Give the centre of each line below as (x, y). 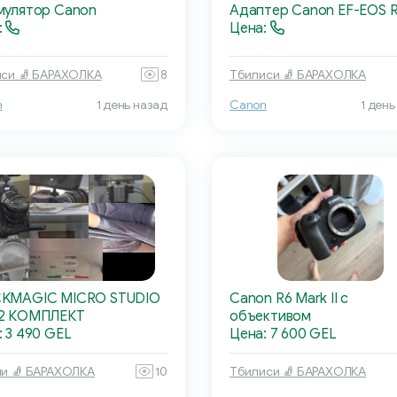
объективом (270, 317)
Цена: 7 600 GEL (283, 335)
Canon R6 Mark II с (289, 299)
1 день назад (132, 105)
